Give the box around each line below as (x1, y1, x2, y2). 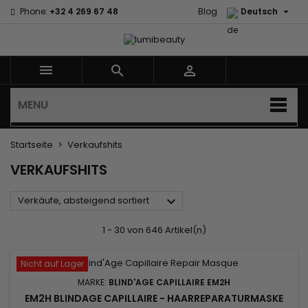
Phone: (20, 5, 47, 17)
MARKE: (78, 276, 109, 288)
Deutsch (241, 5, 278, 17)
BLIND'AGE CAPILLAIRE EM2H (109, 276, 230, 288)
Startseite (10, 138, 53, 152)
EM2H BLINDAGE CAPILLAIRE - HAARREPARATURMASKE (25, 291, 283, 305)
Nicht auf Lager (21, 258, 84, 270)
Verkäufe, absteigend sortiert (18, 194, 149, 208)
